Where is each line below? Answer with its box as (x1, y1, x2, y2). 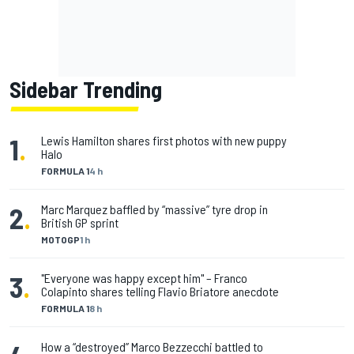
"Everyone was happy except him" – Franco (41, 270, 247, 286)
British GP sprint (41, 215, 119, 231)
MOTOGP (41, 234, 80, 246)
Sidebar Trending (9, 76, 162, 104)
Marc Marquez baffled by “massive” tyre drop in (41, 201, 268, 217)
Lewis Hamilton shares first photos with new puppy (41, 133, 287, 149)
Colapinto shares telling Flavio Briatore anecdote (41, 284, 279, 299)
